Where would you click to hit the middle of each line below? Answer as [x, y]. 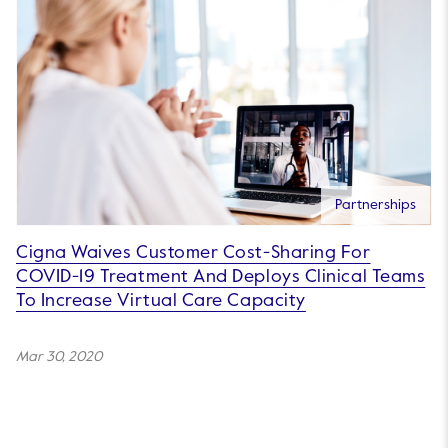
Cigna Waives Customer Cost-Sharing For [193, 252]
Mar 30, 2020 [59, 356]
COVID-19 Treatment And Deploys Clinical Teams [221, 276]
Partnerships [375, 204]
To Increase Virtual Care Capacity [161, 300]
